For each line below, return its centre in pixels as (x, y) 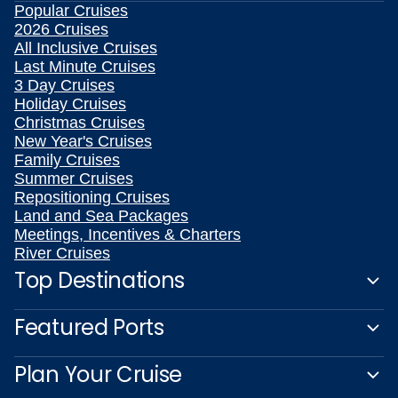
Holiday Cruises (70, 104)
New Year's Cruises (83, 141)
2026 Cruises (61, 29)
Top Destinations (100, 280)
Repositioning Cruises (92, 197)
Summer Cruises (74, 179)
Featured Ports (89, 327)
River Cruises (62, 253)
